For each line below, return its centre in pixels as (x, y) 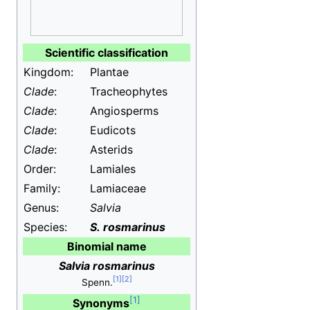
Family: (42, 188)
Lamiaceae (118, 188)
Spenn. (97, 282)
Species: (45, 227)
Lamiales (113, 169)
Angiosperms (124, 111)
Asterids (111, 149)
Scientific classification (107, 53)
